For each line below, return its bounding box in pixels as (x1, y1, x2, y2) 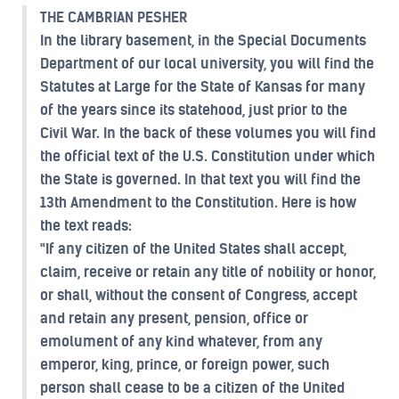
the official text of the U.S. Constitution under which (40, 147, 375, 165)
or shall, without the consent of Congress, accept (40, 286, 357, 304)
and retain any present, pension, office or (40, 309, 308, 327)
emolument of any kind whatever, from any (40, 332, 322, 350)
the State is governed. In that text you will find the (40, 170, 361, 188)
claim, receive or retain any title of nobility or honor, (40, 263, 376, 281)
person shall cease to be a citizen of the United (40, 379, 345, 396)
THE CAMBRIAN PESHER (40, 8, 188, 26)
